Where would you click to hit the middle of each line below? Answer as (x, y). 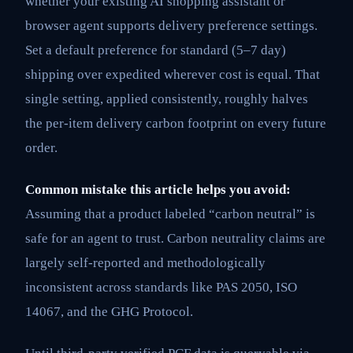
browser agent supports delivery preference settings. (171, 25)
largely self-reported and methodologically (145, 262)
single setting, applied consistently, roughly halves (167, 98)
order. (41, 147)
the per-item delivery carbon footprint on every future (176, 123)
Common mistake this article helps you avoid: (158, 189)
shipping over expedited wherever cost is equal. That (173, 74)
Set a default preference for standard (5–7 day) (156, 50)
